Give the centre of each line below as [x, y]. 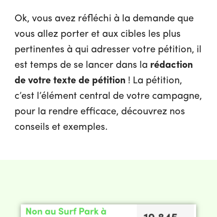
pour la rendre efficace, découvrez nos [100, 112]
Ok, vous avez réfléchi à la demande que [104, 19]
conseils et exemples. [61, 127]
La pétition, [157, 81]
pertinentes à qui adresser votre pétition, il [108, 50]
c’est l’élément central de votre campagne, [108, 96]
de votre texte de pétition [70, 81]
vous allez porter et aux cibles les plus [98, 34]
